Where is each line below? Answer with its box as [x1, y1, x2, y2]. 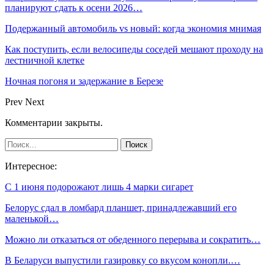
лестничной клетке [5, 55, 84, 66]
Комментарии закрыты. [5, 117, 103, 128]
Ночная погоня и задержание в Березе [5, 76, 163, 87]
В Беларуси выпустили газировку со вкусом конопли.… [5, 255, 240, 266]
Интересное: [5, 161, 57, 172]
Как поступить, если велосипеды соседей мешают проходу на [5, 44, 263, 55]
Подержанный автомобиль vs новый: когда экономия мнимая [5, 23, 261, 34]
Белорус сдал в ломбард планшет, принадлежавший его [5, 202, 237, 213]
